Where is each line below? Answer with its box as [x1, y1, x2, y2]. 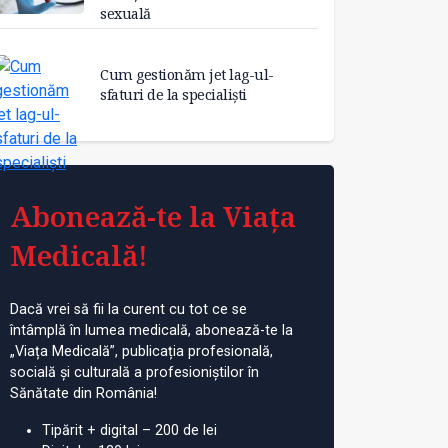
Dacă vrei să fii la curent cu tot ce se [10, 300, 247, 318]
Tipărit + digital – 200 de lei [42, 421, 217, 439]
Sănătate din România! [10, 384, 157, 402]
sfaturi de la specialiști [100, 84, 247, 104]
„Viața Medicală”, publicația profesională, [10, 342, 273, 360]
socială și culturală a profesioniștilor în [10, 363, 259, 381]
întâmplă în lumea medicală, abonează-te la [10, 321, 293, 339]
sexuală [100, 4, 151, 24]
